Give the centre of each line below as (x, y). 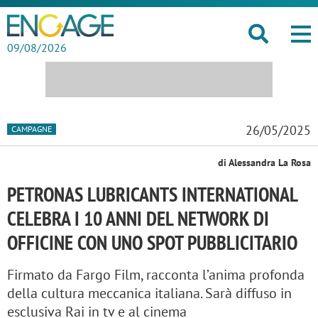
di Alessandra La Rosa (264, 163)
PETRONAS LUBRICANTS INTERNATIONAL (152, 194)
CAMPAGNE (32, 128)
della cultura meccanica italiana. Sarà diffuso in (149, 293)
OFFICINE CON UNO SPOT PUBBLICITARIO (152, 242)
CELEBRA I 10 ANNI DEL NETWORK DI (138, 218)
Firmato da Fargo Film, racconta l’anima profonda (156, 275)
